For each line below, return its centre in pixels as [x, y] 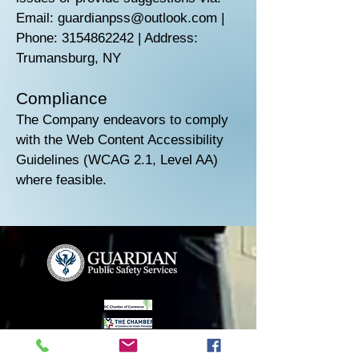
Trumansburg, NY [69, 58]
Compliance [62, 98]
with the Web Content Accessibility [120, 140]
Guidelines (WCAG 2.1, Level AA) [117, 160]
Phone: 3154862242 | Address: [107, 38]
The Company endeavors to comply [122, 120]
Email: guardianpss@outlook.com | [120, 18]
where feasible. [61, 180]
